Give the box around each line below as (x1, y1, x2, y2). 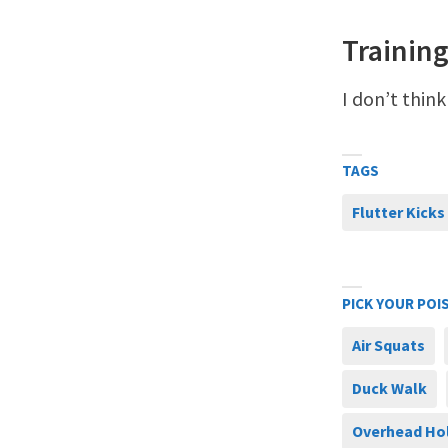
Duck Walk (352, 378, 427, 399)
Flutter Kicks (352, 202, 445, 223)
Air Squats (352, 335, 425, 356)
